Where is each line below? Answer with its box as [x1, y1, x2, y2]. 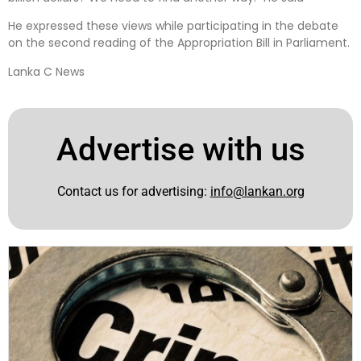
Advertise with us [56, 131, 305, 169]
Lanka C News [8, 63, 85, 80]
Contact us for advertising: [56, 184, 210, 200]
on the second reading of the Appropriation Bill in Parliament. [8, 35, 350, 52]
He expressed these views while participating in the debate [8, 18, 338, 35]
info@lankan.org [210, 184, 305, 200]
